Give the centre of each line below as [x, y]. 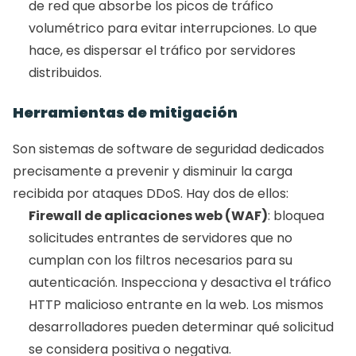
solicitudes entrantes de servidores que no [161, 238]
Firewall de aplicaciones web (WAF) [148, 216]
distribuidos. [67, 73]
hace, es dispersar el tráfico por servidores [162, 51]
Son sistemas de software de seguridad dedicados [168, 149]
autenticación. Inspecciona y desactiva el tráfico [180, 283]
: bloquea [296, 216]
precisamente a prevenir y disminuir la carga [153, 172]
